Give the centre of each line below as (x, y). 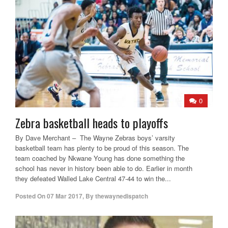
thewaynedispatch (122, 196)
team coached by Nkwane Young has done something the (100, 158)
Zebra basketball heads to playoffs (92, 122)
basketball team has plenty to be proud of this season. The (102, 148)
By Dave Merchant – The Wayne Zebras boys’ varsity (95, 137)
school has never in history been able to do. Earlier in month (104, 168)
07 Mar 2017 (65, 196)
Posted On (30, 196)
